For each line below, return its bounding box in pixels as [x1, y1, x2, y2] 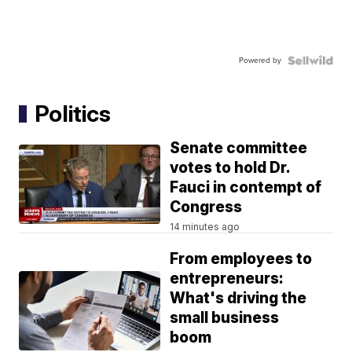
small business [170, 309, 280, 328]
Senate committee [170, 139, 308, 158]
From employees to [170, 250, 313, 269]
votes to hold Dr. [170, 159, 291, 178]
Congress [170, 198, 243, 217]
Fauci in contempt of [170, 178, 322, 197]
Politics [35, 100, 112, 128]
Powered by [238, 54, 281, 67]
